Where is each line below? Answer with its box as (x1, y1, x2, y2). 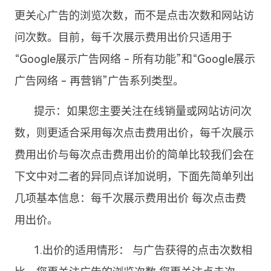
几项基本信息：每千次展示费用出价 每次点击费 (15, 192, 247, 204)
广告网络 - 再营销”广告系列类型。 (15, 74, 184, 87)
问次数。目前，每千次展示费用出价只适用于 (15, 31, 233, 44)
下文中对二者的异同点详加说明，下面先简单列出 (15, 170, 255, 183)
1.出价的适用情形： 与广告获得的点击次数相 (34, 244, 253, 256)
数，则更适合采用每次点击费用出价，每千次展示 (15, 126, 255, 139)
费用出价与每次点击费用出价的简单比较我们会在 (15, 148, 255, 161)
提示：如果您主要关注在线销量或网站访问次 (34, 105, 252, 117)
